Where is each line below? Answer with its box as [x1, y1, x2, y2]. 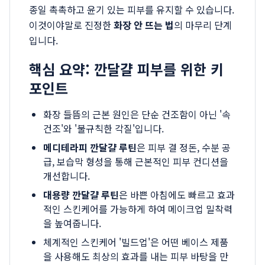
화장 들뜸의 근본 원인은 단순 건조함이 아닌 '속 [43, 107, 231, 121]
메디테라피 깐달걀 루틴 [43, 140, 137, 154]
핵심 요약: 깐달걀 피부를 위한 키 [29, 59, 224, 79]
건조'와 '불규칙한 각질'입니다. [43, 121, 164, 135]
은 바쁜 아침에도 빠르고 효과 [119, 188, 235, 202]
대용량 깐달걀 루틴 [43, 188, 119, 202]
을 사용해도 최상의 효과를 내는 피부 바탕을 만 [43, 249, 228, 263]
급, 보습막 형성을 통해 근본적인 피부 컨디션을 [43, 154, 228, 169]
